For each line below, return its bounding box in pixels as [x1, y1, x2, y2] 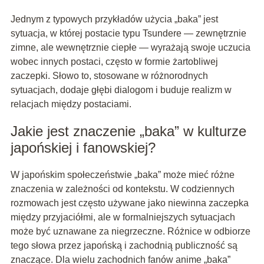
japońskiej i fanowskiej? [10, 140, 156, 156]
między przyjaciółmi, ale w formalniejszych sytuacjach [10, 212, 235, 223]
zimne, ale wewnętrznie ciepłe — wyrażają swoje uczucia [10, 42, 250, 53]
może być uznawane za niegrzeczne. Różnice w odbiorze [10, 226, 250, 237]
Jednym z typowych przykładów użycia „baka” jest [10, 14, 218, 25]
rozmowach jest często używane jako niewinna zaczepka [10, 198, 249, 209]
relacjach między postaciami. [10, 99, 131, 110]
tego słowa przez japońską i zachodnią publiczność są [10, 240, 237, 251]
